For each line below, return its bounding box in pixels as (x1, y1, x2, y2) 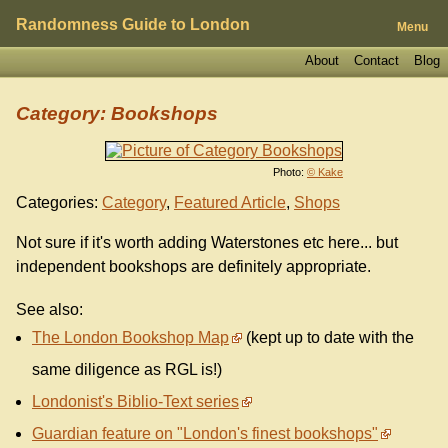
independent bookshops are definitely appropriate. (16, 258, 371, 276)
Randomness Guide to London (16, 16, 250, 33)
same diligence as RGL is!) (32, 361, 222, 379)
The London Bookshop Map (32, 329, 229, 347)
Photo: (273, 165, 307, 178)
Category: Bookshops (16, 103, 218, 125)
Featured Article (174, 193, 286, 211)
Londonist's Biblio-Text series (32, 393, 239, 411)
